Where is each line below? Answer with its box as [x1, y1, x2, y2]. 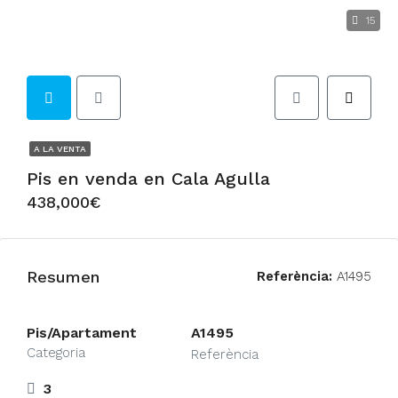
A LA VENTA [34, 144, 86, 154]
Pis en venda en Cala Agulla [27, 168, 270, 189]
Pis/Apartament [27, 324, 137, 341]
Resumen [27, 267, 99, 286]
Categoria [27, 345, 85, 361]
